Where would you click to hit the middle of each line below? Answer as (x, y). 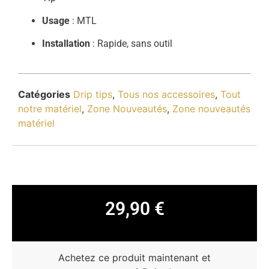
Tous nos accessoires (166, 94)
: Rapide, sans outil (131, 44)
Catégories (44, 94)
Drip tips (93, 94)
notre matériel (50, 108)
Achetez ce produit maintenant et (134, 258)
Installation (66, 44)
